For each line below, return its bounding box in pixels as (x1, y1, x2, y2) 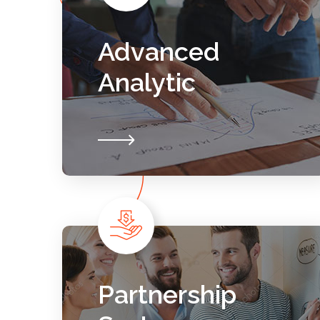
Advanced (98, 36, 220, 66)
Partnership (98, 279, 236, 309)
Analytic (98, 67, 196, 97)
